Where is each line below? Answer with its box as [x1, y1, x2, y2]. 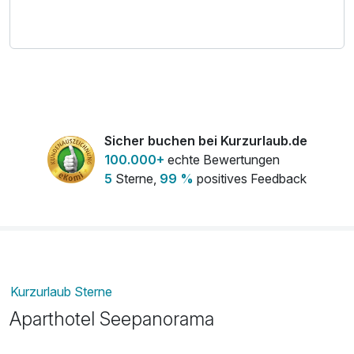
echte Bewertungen [164, 152, 280, 168]
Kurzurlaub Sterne [10, 283, 113, 299]
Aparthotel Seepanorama [9, 307, 214, 331]
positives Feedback [193, 171, 307, 187]
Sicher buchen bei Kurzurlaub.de [104, 133, 307, 149]
